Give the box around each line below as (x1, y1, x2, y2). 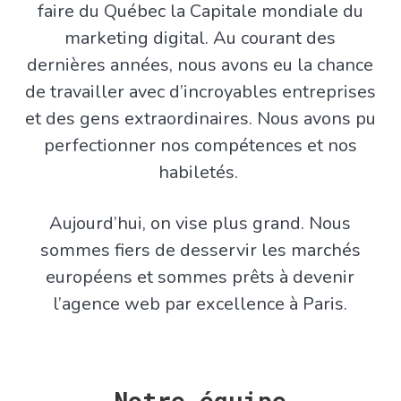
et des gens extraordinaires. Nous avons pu (24, 107, 376, 132)
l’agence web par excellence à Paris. (53, 292, 348, 317)
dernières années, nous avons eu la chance (27, 53, 374, 78)
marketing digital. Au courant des (64, 26, 337, 51)
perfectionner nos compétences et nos (43, 133, 357, 158)
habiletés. (158, 160, 243, 185)
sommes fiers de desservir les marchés (39, 238, 361, 263)
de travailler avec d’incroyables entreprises (24, 80, 376, 105)
